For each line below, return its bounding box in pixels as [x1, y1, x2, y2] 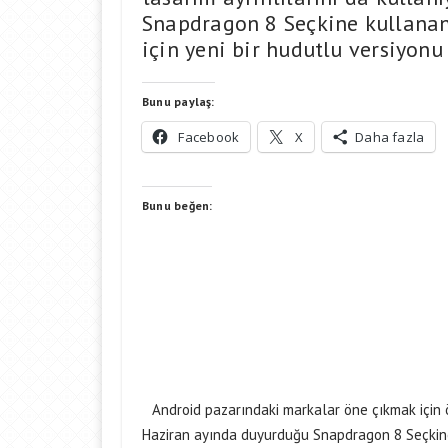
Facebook [178, 128, 240, 146]
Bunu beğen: [142, 198, 213, 213]
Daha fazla [355, 128, 425, 146]
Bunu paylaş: [142, 94, 215, 109]
